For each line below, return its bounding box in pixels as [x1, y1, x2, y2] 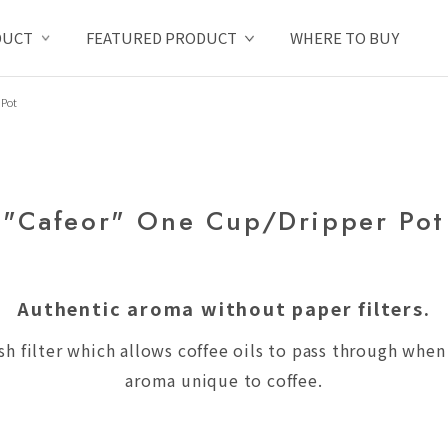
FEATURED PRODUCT [85, 27, 237, 48]
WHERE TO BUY [289, 27, 399, 48]
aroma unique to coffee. [125, 367, 323, 392]
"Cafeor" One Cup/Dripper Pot [3, 201, 445, 240]
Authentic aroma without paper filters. [17, 294, 431, 321]
